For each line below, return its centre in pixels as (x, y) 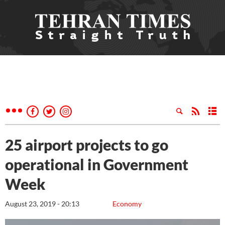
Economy (127, 204)
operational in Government (97, 164)
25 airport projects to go (87, 145)
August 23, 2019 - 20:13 (42, 204)
